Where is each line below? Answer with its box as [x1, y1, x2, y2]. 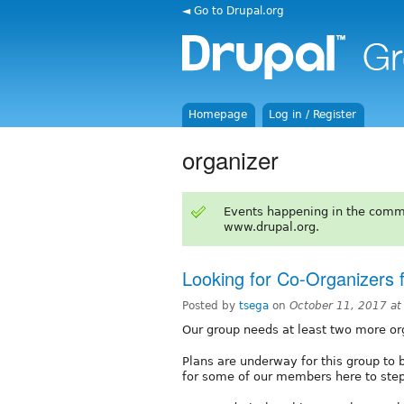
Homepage [188, 108, 248, 121]
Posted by [182, 298, 239, 312]
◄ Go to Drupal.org [182, 4, 284, 17]
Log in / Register [269, 108, 357, 121]
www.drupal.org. [223, 219, 319, 234]
